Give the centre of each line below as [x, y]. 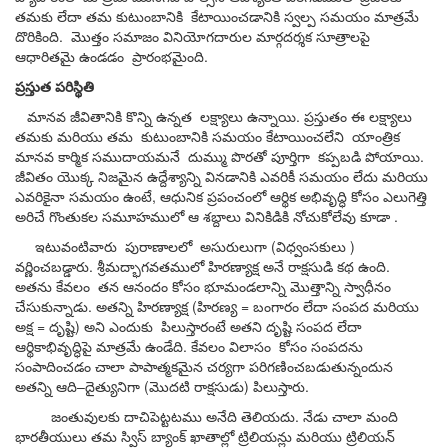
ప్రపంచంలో [236, 196]
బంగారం [276, 306]
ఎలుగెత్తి [405, 196]
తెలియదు [268, 416]
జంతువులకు [67, 416]
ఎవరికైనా [40, 196]
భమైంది [182, 56]
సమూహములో [143, 216]
